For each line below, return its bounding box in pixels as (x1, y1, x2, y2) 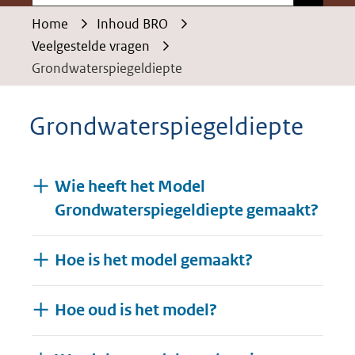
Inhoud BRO (97, 15, 168, 32)
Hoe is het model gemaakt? (54, 250, 253, 270)
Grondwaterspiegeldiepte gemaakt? (54, 200, 319, 220)
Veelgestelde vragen (32, 37, 150, 55)
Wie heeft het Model (54, 177, 205, 197)
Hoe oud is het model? (54, 300, 217, 320)
